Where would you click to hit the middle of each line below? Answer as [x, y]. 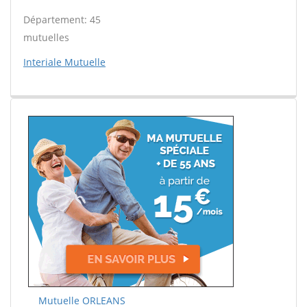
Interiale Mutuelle [64, 62]
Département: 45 [62, 20]
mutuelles [46, 37]
